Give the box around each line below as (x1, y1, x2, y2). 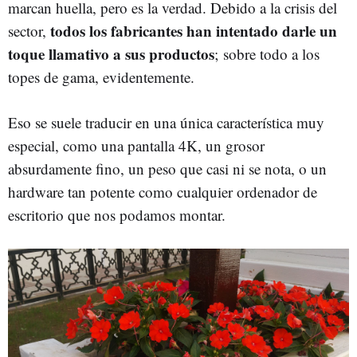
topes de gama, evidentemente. (8, 67, 194, 87)
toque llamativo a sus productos (8, 43, 214, 65)
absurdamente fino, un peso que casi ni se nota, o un (8, 159, 327, 178)
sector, (8, 21, 46, 41)
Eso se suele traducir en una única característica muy (8, 112, 324, 132)
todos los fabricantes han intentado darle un (46, 20, 337, 41)
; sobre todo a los (214, 44, 320, 64)
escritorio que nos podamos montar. (8, 205, 226, 225)
